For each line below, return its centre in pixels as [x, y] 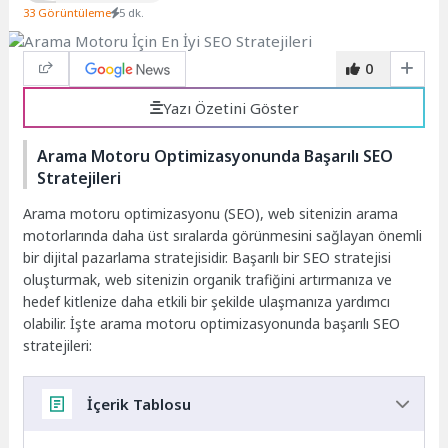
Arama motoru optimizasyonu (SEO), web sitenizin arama [211, 213]
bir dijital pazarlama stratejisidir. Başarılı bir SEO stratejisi [207, 257]
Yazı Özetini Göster [230, 107]
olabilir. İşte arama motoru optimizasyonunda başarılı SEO [212, 323]
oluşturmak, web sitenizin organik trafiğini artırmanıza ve [208, 279]
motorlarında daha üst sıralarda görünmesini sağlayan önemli [223, 235]
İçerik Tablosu [138, 403]
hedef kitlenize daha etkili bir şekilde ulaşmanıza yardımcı [207, 301]
